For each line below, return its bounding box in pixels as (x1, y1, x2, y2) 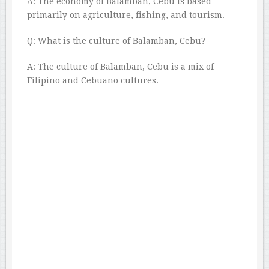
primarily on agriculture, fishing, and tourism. (27, 10, 225, 20)
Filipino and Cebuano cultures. (27, 76, 159, 86)
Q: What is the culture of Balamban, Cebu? (27, 36, 205, 46)
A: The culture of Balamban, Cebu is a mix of (27, 62, 214, 72)
